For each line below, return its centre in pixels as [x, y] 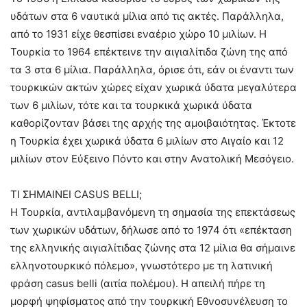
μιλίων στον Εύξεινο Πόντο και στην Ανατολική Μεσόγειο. [152, 158]
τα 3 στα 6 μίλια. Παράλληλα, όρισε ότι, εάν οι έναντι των [152, 69]
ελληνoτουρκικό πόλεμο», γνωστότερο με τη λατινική [142, 265]
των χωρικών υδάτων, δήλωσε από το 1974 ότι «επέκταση [151, 230]
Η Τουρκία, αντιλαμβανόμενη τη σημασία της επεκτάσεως [153, 212]
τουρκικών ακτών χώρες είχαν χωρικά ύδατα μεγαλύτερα [153, 87]
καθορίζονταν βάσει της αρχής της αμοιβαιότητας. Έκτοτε [153, 123]
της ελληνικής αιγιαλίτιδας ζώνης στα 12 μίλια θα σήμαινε [153, 247]
